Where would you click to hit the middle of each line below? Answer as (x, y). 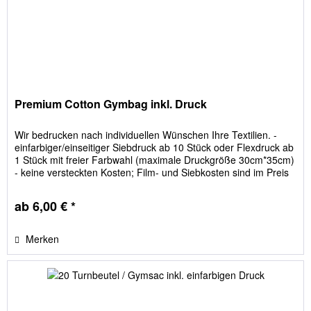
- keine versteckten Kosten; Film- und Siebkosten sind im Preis (152, 172)
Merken (43, 238)
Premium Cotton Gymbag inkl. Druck (111, 103)
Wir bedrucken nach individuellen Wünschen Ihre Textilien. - (146, 134)
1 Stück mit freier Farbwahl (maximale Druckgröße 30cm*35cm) (155, 159)
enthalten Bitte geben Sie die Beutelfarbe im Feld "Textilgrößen (153, 184)
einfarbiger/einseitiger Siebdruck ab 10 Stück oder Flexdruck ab (154, 147)
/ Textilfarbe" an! (51, 197)
